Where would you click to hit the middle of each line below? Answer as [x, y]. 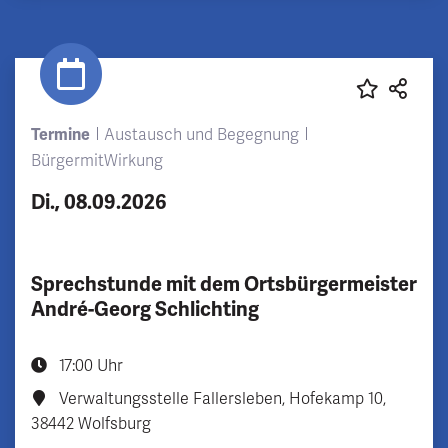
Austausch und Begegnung [201, 134]
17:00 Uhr [89, 365]
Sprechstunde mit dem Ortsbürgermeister [224, 284]
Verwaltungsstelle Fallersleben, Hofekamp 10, [220, 398]
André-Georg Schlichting [145, 309]
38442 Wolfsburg [91, 423]
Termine [60, 134]
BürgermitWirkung [97, 160]
